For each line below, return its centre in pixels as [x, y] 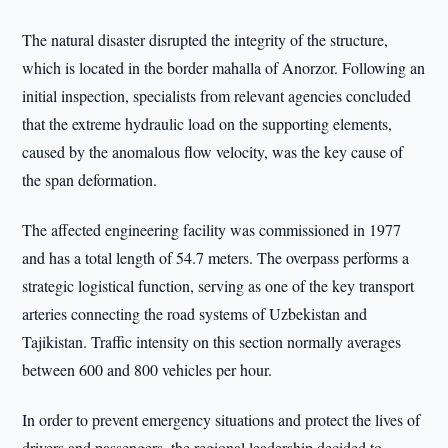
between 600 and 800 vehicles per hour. [147, 369]
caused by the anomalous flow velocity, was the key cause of [213, 151]
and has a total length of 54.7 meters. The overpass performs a [216, 257]
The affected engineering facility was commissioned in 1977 [212, 229]
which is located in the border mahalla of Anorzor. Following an [224, 67]
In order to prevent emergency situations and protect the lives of [221, 419]
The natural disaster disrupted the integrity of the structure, [205, 39]
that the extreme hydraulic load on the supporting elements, [207, 123]
